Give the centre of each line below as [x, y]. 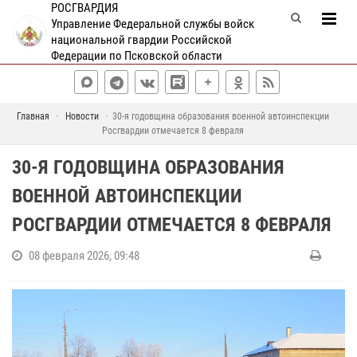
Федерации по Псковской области [137, 56]
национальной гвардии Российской [142, 40]
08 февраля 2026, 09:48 [84, 256]
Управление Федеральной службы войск [153, 24]
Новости [82, 116]
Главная [33, 116]
